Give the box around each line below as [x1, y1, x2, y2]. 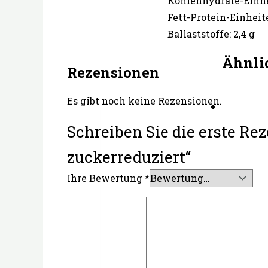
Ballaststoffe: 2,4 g [167, 28, 255, 41]
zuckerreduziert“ [67, 147, 191, 167]
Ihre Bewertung [67, 172, 145, 185]
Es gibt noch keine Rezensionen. [67, 95, 222, 108]
